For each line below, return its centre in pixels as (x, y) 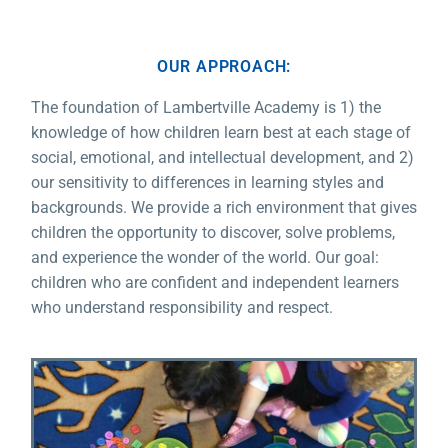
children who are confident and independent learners (215, 283)
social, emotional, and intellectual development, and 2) (222, 158)
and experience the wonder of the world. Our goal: (205, 258)
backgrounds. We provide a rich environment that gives (224, 208)
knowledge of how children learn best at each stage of (221, 133)
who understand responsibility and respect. (182, 308)
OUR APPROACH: (224, 67)
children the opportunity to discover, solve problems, (213, 233)
